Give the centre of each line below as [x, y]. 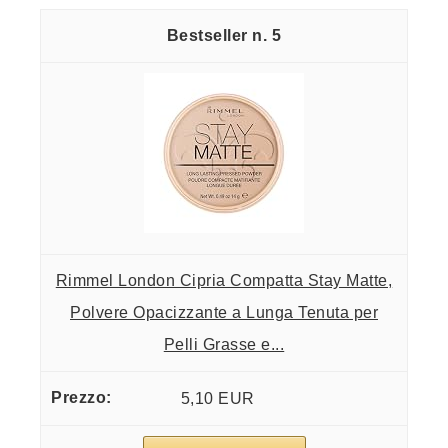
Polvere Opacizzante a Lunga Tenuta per [224, 313]
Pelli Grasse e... [224, 345]
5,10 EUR [217, 399]
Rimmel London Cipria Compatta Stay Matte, [224, 281]
